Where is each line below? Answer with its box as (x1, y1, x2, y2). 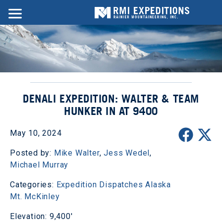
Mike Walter (54, 148, 100, 158)
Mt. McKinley (10, 191, 60, 201)
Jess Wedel (104, 148, 150, 158)
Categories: (10, 179, 56, 189)
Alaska (145, 179, 171, 189)
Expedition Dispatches (56, 179, 143, 189)
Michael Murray (10, 160, 69, 169)
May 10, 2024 (10, 128, 62, 138)
